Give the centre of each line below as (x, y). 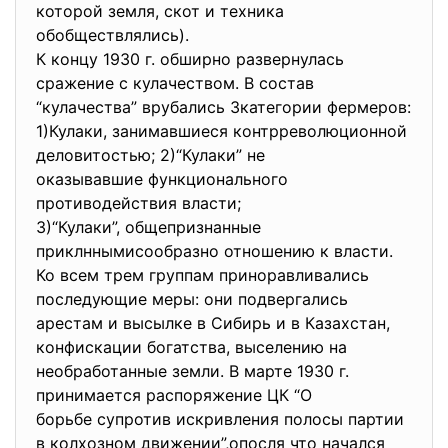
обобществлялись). (117, 35)
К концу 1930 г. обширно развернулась (192, 59)
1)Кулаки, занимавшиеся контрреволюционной (224, 131)
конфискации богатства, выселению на (191, 347)
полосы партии (344, 419)
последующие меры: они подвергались (192, 299)
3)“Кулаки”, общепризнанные (151, 227)
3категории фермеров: (320, 107)
